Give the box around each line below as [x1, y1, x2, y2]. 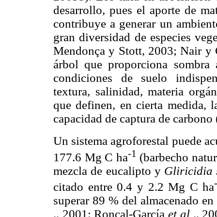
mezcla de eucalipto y [53, 164, 164, 177]
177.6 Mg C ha [53, 150, 128, 164]
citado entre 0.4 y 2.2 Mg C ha [53, 180, 215, 193]
